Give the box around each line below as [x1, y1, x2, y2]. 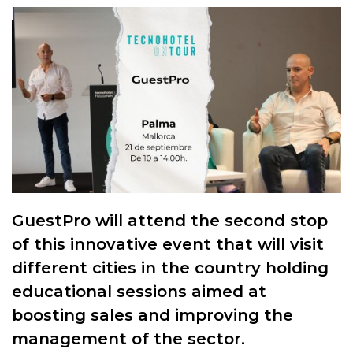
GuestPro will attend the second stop [12, 210, 328, 230]
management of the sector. [12, 329, 245, 348]
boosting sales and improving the [12, 305, 293, 325]
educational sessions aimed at [12, 281, 266, 301]
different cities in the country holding [12, 258, 329, 277]
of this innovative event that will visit [12, 234, 324, 254]
